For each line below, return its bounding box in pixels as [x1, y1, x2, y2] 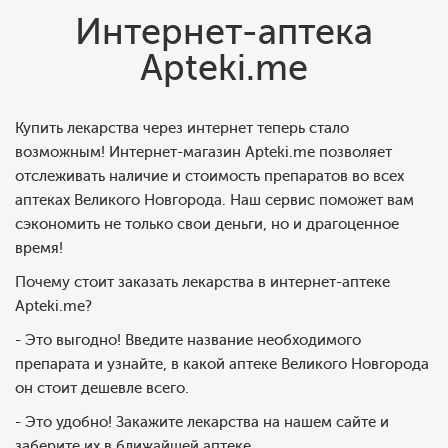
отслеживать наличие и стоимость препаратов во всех [15, 167, 404, 185]
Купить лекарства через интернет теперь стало [15, 119, 349, 137]
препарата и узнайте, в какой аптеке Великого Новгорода [15, 355, 429, 373]
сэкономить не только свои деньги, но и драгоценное [15, 215, 399, 233]
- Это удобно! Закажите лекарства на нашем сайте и [15, 413, 389, 431]
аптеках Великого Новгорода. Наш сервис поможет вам [15, 191, 414, 209]
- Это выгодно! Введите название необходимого [15, 331, 361, 349]
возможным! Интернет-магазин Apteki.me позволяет [15, 143, 392, 161]
